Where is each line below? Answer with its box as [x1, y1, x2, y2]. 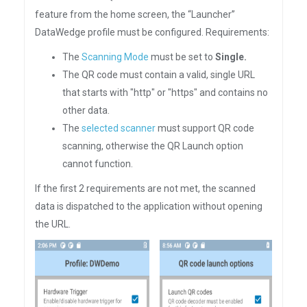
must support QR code [156, 123, 254, 134]
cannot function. [62, 158, 133, 169]
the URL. [35, 219, 71, 230]
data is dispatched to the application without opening [35, 201, 262, 212]
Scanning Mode [82, 51, 149, 62]
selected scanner [82, 123, 156, 134]
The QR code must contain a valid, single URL [62, 69, 255, 80]
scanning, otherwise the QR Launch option [62, 140, 243, 151]
